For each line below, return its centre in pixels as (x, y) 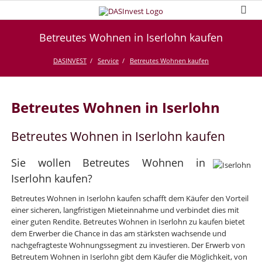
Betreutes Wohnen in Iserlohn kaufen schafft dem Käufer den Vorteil (130, 199)
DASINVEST (70, 61)
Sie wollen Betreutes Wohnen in (108, 162)
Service (108, 61)
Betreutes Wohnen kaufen (169, 61)
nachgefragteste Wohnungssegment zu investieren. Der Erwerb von (128, 245)
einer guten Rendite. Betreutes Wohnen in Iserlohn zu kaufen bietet (128, 222)
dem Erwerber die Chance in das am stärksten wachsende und (118, 234)
